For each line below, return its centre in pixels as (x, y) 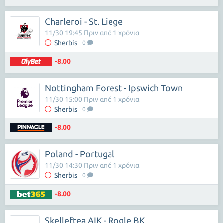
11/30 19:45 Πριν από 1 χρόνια (92, 33)
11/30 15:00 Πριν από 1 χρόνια (92, 99)
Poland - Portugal (80, 154)
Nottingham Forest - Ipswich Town (114, 88)
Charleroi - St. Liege (84, 21)
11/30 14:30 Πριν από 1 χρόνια (92, 165)
